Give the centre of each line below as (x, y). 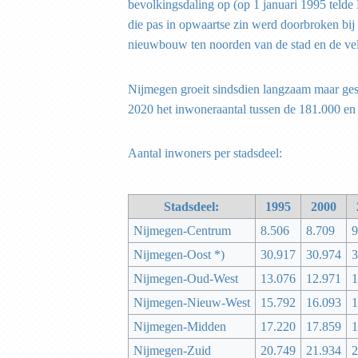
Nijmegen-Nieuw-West (191, 303)
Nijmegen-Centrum (182, 231)
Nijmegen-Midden (179, 327)
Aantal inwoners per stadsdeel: (205, 153)
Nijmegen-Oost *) (179, 255)
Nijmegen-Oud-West (185, 279)
